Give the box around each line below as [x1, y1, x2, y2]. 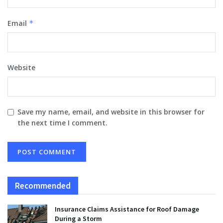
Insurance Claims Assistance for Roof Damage [55, 205, 199, 214]
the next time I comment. [17, 118, 108, 128]
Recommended [15, 180, 71, 192]
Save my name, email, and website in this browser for [17, 107, 205, 117]
